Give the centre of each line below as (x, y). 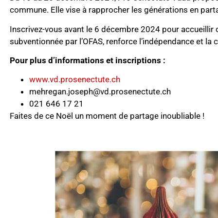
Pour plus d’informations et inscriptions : (88, 60)
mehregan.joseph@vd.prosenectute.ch (100, 92)
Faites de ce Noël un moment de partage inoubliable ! (107, 116)
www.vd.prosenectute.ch (75, 80)
